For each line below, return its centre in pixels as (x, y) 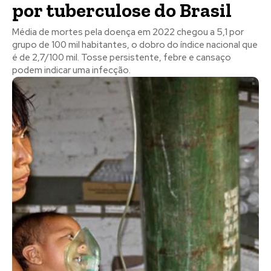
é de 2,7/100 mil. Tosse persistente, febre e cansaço (122, 57)
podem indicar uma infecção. (71, 70)
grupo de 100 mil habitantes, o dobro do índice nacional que (135, 44)
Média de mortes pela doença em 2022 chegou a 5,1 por (128, 32)
